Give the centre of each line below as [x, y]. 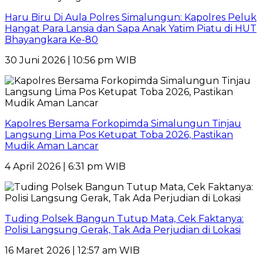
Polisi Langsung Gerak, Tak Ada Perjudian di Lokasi [123, 230]
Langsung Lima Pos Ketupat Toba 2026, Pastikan [119, 134]
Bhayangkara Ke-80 [51, 39]
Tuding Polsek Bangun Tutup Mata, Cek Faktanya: [124, 218]
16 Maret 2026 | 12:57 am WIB [72, 250]
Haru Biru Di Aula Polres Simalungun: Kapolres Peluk [131, 17]
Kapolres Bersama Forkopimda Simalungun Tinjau [123, 123]
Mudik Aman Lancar [52, 146]
